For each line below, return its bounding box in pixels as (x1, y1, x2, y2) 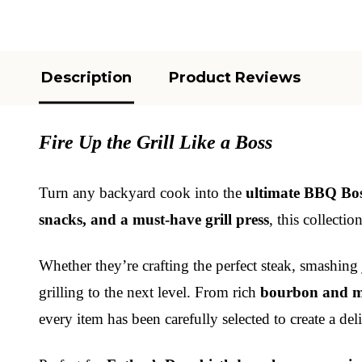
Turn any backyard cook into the (39, 183, 246, 201)
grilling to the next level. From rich (39, 283, 260, 301)
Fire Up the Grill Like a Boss (39, 131, 272, 153)
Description (41, 68, 132, 86)
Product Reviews (169, 68, 301, 86)
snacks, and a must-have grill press (39, 210, 269, 228)
